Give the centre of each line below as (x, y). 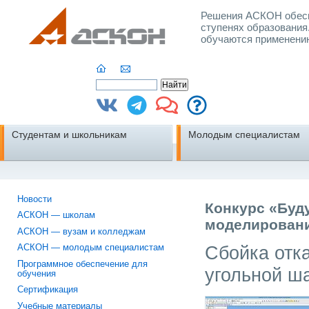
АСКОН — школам (57, 216)
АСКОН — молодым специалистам (91, 248)
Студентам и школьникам (69, 134)
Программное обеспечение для (83, 264)
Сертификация (48, 290)
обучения (37, 273)
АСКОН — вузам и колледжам (82, 231)
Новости (35, 199)
